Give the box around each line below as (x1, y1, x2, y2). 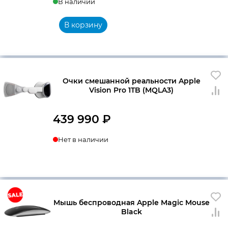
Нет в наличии (58, 135, 108, 144)
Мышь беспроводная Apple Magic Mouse (53, 197, 210, 207)
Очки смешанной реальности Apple (62, 76, 201, 85)
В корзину (64, 20, 102, 30)
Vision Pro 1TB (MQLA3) (89, 85, 174, 95)
